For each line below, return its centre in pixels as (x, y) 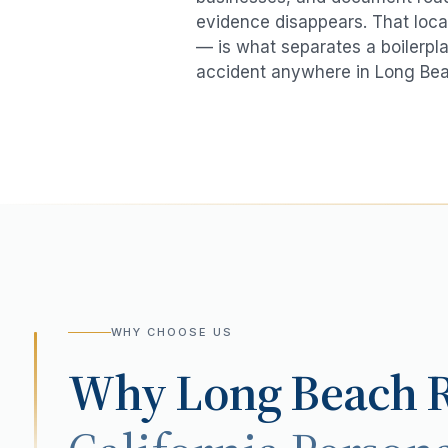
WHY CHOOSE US (172, 332)
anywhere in (320, 72)
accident (231, 72)
